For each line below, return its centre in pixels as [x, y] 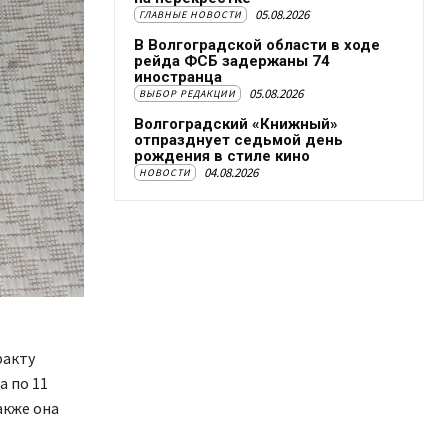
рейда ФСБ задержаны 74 [232, 61]
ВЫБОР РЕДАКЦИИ [187, 93]
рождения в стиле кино [222, 156]
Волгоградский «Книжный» [236, 124]
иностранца [178, 77]
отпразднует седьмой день [238, 140]
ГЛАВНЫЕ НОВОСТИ [190, 14]
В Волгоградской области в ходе [257, 45]
